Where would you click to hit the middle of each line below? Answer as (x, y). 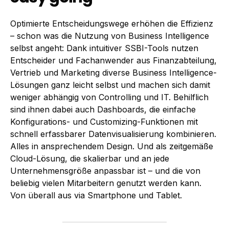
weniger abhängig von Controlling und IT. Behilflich (109, 97)
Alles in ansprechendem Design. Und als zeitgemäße (112, 146)
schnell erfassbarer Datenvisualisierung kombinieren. (113, 134)
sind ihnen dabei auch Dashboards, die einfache (103, 109)
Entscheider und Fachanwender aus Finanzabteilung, (113, 60)
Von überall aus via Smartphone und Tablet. (96, 195)
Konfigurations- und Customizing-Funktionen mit (104, 121)
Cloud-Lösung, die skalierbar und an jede (90, 158)
